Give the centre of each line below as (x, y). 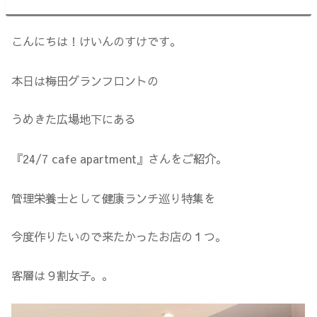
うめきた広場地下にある (74, 119)
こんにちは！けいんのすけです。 (97, 41)
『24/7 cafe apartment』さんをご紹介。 (120, 159)
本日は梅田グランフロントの (85, 80)
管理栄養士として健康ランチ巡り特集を (114, 198)
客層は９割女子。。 (63, 275)
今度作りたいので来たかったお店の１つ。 (119, 237)
